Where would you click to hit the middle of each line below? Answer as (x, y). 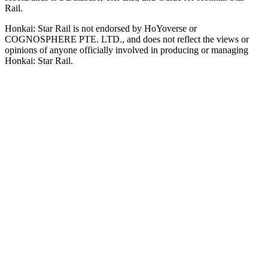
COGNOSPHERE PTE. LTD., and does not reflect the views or (127, 39)
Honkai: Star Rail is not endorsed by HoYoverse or (101, 28)
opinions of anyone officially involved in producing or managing (127, 50)
